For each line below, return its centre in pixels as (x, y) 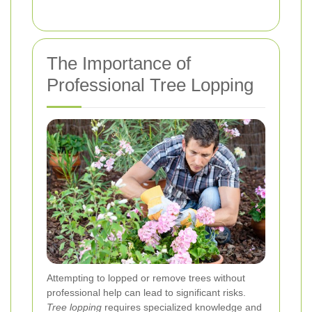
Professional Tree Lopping (150, 85)
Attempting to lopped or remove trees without (146, 278)
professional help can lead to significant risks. (146, 293)
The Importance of (119, 64)
